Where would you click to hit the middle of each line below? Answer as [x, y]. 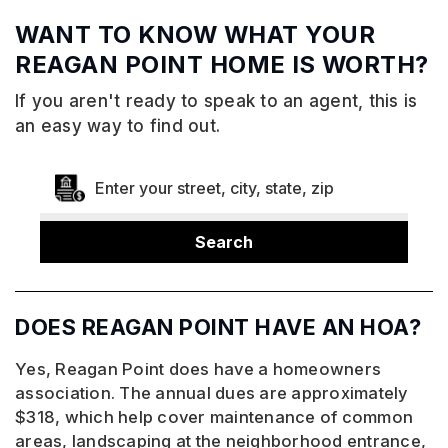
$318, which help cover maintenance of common [214, 417]
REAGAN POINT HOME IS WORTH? [222, 65]
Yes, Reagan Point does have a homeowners [198, 369]
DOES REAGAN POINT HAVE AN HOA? [218, 327]
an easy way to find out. [120, 126]
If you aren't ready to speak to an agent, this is [216, 101]
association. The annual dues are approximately [212, 393]
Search [223, 242]
